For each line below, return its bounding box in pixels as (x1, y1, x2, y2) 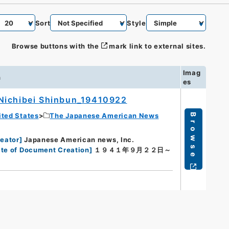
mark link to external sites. (109, 42, 206, 50)
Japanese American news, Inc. (24, 135, 134, 144)
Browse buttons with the (11, 42, 99, 50)
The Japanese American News (50, 111, 159, 120)
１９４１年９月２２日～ (94, 145, 171, 154)
